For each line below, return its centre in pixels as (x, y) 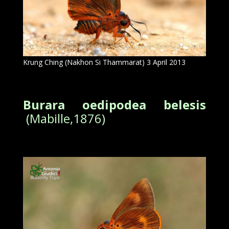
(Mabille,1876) (65, 119)
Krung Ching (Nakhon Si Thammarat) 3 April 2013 (104, 62)
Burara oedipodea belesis (114, 105)
